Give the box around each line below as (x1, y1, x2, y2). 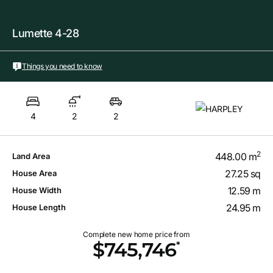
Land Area (12, 151, 50, 161)
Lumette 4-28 (12, 26, 79, 40)
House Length (12, 202, 66, 213)
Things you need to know (22, 62, 102, 71)
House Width (12, 185, 62, 196)
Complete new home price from (82, 229, 191, 239)
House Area (12, 168, 57, 179)
